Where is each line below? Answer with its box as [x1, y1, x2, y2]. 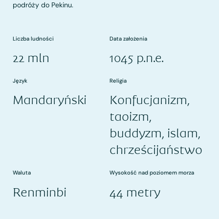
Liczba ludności [13, 35, 54, 42]
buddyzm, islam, [109, 126, 200, 140]
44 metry [109, 185, 160, 199]
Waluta [13, 169, 31, 176]
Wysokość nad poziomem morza [109, 169, 194, 176]
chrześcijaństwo [109, 143, 202, 157]
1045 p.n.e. [109, 50, 164, 65]
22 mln [13, 50, 50, 65]
